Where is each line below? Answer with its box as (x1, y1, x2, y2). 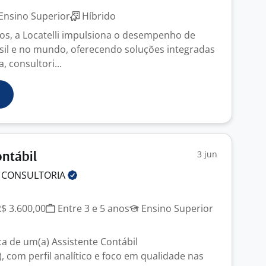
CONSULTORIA (1, 169, 68, 182)
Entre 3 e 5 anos (55, 202, 129, 215)
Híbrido (80, 9, 116, 23)
